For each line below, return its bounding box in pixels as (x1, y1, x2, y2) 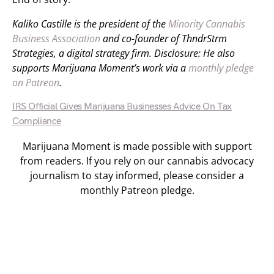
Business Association (12, 32, 100, 45)
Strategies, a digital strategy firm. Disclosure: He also (12, 46, 235, 60)
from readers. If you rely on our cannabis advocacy (20, 154, 254, 168)
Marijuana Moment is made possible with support (22, 139, 252, 153)
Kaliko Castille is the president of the (12, 17, 168, 31)
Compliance (12, 116, 61, 127)
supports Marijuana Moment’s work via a (12, 61, 188, 75)
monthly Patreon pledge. (80, 183, 194, 197)
